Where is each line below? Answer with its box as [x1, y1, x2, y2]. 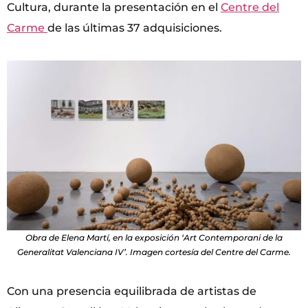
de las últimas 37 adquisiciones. [47, 21, 222, 34]
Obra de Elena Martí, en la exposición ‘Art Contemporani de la [25, 232, 283, 243]
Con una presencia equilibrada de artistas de [7, 285, 256, 298]
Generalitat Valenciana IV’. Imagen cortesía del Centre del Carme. [17, 247, 291, 258]
